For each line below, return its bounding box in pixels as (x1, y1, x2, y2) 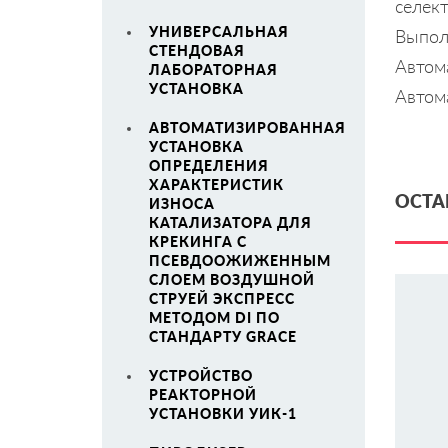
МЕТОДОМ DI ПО (149, 309, 280, 326)
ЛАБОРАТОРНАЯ (149, 61, 278, 78)
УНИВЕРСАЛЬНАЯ (149, 23, 289, 40)
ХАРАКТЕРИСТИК (149, 176, 284, 193)
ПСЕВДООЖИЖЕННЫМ (149, 252, 331, 269)
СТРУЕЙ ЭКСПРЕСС (149, 290, 295, 307)
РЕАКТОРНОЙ (149, 386, 257, 403)
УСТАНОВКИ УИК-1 (149, 405, 297, 422)
